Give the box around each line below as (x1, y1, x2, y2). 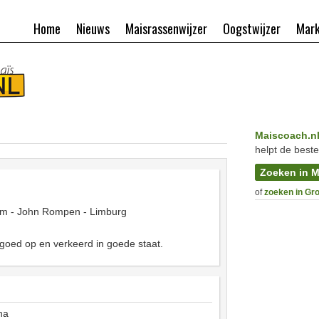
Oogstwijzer (223, 19, 281, 38)
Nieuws (76, 19, 110, 38)
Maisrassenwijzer (125, 19, 207, 38)
